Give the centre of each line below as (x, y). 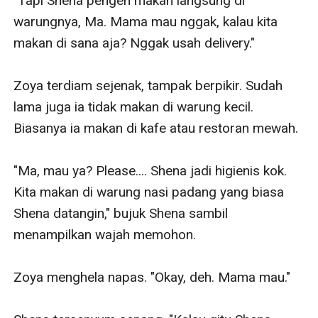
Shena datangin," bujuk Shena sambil (121, 213)
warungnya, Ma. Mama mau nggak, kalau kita (146, 21)
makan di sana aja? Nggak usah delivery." (135, 43)
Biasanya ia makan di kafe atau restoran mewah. (156, 128)
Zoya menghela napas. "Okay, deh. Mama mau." (152, 277)
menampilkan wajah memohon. (105, 234)
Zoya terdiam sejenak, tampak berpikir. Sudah (148, 85)
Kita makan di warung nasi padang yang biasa (149, 192)
